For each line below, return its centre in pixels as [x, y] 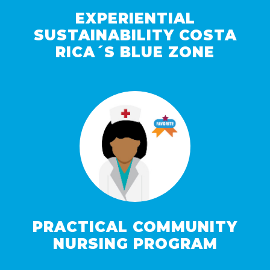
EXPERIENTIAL [135, 19]
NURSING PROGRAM [135, 244]
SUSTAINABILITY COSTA [135, 36]
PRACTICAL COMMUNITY [135, 227]
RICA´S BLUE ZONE [135, 52]
